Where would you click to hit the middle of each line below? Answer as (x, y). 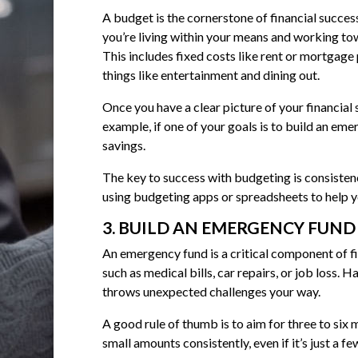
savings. (123, 145)
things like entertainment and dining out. (211, 75)
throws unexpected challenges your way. (211, 292)
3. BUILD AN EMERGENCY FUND (229, 228)
